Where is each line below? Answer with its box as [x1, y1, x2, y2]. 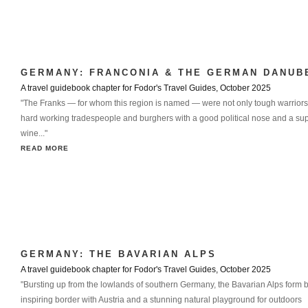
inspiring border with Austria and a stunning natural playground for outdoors [21, 295, 302, 305]
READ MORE [21, 144, 69, 152]
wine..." [21, 129, 47, 138]
